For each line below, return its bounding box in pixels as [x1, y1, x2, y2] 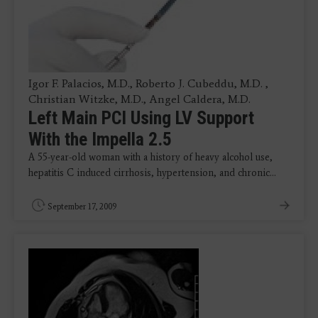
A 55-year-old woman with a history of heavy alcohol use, [28, 151, 273, 163]
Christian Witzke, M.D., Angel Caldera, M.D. [28, 92, 251, 106]
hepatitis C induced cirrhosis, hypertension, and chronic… [28, 167, 276, 179]
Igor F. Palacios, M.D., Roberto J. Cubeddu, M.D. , [28, 77, 268, 90]
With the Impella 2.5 [28, 128, 172, 150]
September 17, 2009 [48, 202, 116, 212]
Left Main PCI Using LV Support [28, 107, 254, 128]
